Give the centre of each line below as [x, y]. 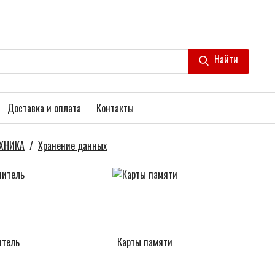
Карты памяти [145, 242]
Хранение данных [72, 145]
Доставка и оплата [44, 108]
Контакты [115, 108]
